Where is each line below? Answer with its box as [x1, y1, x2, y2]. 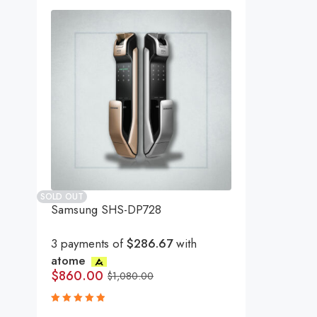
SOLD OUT [40, 190, 83, 203]
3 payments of [51, 235, 127, 252]
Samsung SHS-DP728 [51, 201, 161, 218]
